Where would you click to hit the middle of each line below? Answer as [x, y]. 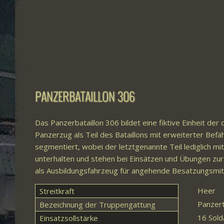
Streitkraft [57, 191]
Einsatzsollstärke [68, 218]
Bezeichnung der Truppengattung [97, 204]
